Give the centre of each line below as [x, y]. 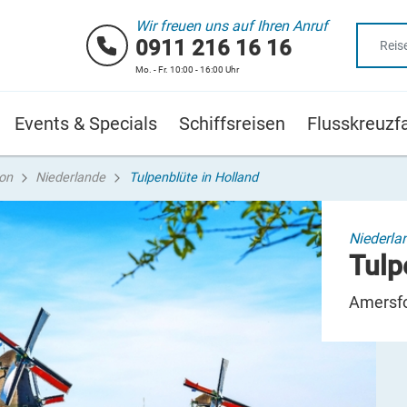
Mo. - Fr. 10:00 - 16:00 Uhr [187, 69]
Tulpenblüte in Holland [193, 177]
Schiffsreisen [232, 124]
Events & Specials [86, 124]
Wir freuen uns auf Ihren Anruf [232, 25]
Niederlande [71, 177]
